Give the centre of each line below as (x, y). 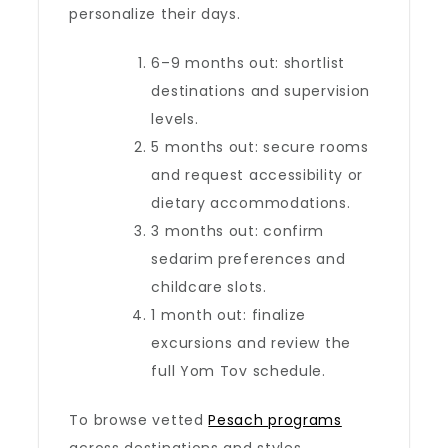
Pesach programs (275, 420)
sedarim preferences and (248, 259)
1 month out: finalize (229, 315)
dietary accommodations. (251, 203)
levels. (175, 119)
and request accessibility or (257, 175)
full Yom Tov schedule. (238, 371)
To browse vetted (139, 420)
